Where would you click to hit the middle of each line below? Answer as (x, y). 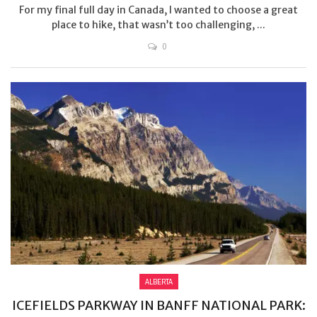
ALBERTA (158, 282)
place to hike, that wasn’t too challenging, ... (158, 24)
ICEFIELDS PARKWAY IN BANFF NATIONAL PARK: (158, 306)
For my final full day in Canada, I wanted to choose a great (158, 10)
